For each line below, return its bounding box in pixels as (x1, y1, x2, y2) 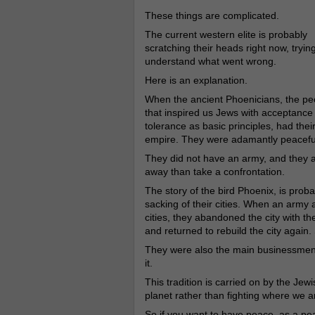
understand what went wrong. (144, 56, 276, 67)
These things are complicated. (144, 10, 279, 21)
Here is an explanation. (144, 75, 247, 86)
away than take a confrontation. (144, 166, 285, 177)
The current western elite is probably (144, 29, 307, 40)
